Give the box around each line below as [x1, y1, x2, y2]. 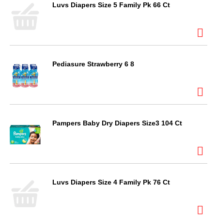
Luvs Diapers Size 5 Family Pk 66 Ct [52, 1, 170, 9]
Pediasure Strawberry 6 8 [52, 60, 134, 68]
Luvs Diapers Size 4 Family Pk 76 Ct [52, 178, 170, 186]
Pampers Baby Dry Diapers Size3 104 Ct [52, 119, 182, 127]
